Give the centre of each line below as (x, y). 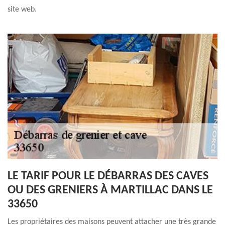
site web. (22, 10)
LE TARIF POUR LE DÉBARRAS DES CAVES (108, 176)
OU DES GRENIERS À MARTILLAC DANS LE (110, 190)
